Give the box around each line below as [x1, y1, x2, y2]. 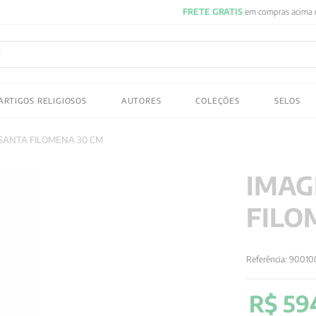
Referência [246, 253, 286, 265]
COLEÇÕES [195, 95, 240, 105]
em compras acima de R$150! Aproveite [56, 6, 204, 17]
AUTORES [121, 95, 162, 105]
